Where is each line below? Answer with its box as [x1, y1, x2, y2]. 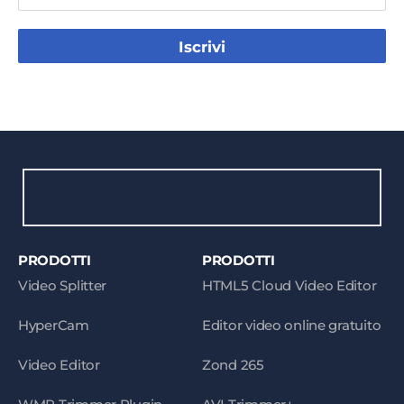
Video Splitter [18, 277, 107, 294]
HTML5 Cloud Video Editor [202, 277, 377, 294]
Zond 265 [202, 356, 264, 373]
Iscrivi [179, 38, 225, 56]
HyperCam [18, 317, 89, 334]
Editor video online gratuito [202, 317, 381, 334]
